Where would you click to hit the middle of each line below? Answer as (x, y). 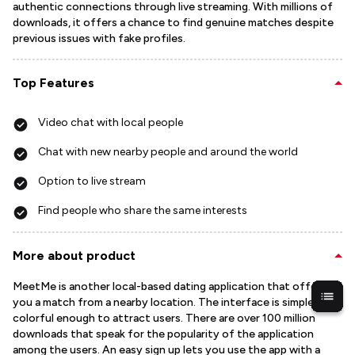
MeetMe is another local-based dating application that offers (170, 286)
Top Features (53, 83)
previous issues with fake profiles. (99, 38)
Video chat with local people (111, 122)
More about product (74, 256)
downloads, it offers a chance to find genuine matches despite (173, 23)
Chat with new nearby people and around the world (168, 152)
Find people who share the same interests (143, 210)
